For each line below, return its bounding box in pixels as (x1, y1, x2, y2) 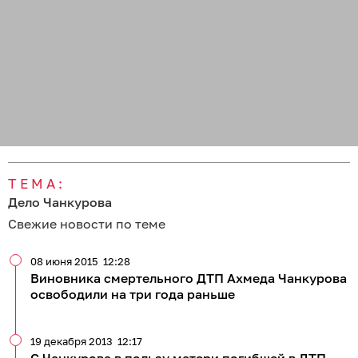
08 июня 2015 (30, 255, 98, 268)
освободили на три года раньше (30, 286, 235, 303)
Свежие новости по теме (8, 216, 165, 233)
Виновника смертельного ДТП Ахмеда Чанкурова (30, 270, 347, 287)
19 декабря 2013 (30, 335, 113, 348)
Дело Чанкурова (8, 194, 112, 211)
